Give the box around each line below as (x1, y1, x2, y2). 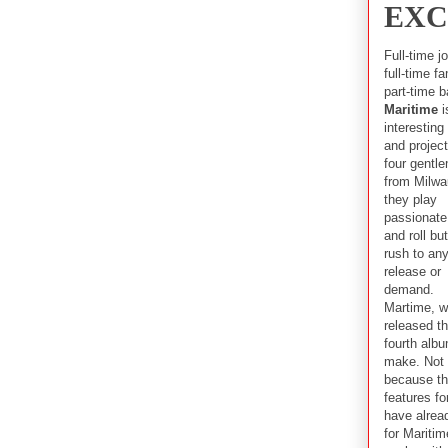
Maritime (384, 101, 438, 117)
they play (384, 191, 437, 207)
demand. (384, 281, 434, 297)
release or (384, 263, 441, 279)
